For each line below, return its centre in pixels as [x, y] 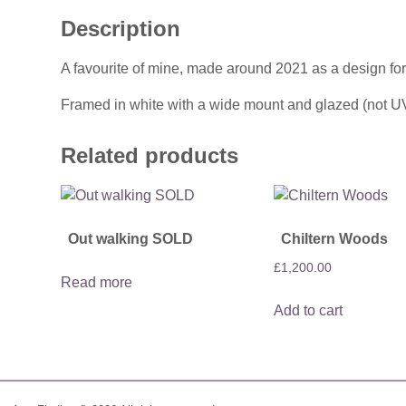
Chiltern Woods [334, 239]
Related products [150, 156]
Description [121, 29]
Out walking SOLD [131, 239]
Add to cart [308, 310]
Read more [97, 283]
